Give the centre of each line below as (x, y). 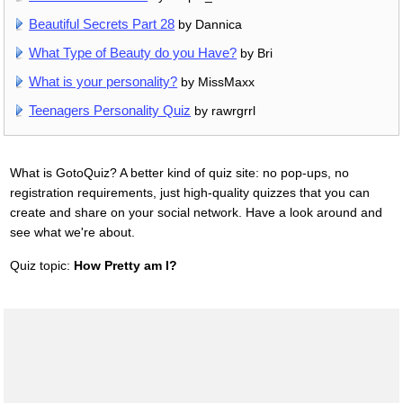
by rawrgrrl (224, 110)
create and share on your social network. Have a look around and (196, 212)
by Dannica (209, 24)
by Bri (255, 53)
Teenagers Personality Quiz (110, 110)
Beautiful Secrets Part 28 (102, 23)
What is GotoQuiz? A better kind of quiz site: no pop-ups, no (179, 172)
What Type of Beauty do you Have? (133, 52)
